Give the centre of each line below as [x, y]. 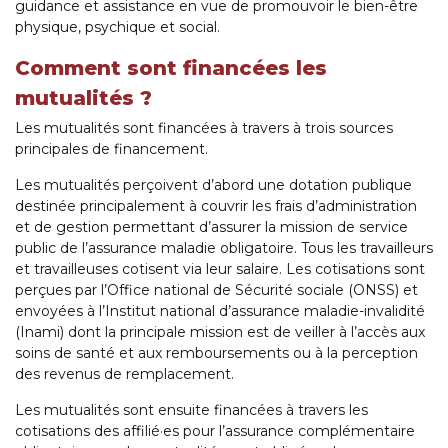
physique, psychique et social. [117, 27]
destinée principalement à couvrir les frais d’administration [216, 206]
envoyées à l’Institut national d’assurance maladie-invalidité [220, 311]
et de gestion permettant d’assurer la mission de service [211, 227]
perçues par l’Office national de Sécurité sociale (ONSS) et [216, 290]
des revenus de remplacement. [124, 374]
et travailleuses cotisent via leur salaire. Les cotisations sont [220, 269]
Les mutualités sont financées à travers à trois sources [204, 128]
